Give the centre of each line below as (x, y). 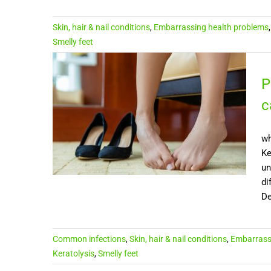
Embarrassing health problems (211, 27)
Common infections (89, 239)
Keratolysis (73, 253)
